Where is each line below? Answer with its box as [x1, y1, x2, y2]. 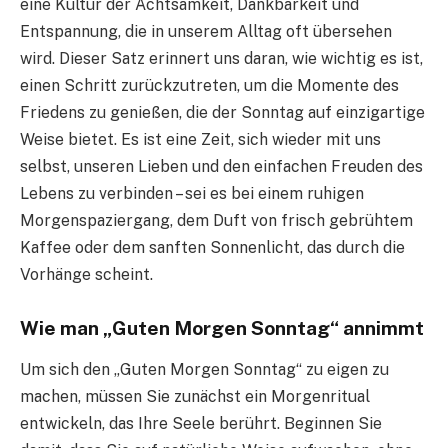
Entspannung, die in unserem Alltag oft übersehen [20, 21, 392, 41]
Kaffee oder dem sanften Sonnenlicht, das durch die [20, 237, 405, 257]
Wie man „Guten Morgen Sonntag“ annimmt [20, 316, 424, 339]
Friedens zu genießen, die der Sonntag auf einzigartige [20, 102, 425, 122]
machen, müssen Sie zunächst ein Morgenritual [20, 387, 370, 407]
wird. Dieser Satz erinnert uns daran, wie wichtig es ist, [20, 48, 423, 68]
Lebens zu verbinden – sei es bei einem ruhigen [20, 183, 364, 203]
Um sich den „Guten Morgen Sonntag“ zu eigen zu [20, 360, 389, 380]
